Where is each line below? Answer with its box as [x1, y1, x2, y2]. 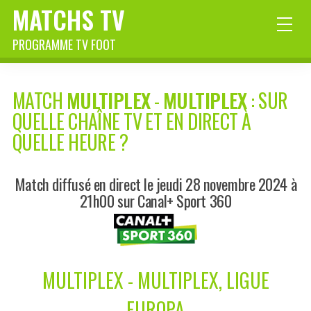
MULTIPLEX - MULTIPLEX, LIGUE [42, 266, 269, 295]
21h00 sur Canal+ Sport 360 [79, 189, 232, 212]
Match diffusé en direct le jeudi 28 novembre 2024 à [14, 172, 297, 196]
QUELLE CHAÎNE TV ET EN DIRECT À [12, 107, 251, 136]
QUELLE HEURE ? [12, 128, 128, 157]
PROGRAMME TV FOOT [12, 35, 116, 53]
